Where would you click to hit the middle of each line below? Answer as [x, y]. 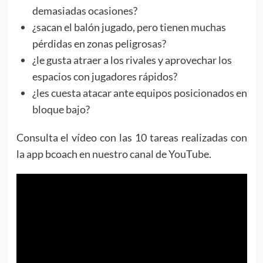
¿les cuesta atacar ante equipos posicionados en [139, 92]
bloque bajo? [61, 109]
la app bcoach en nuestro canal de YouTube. [114, 154]
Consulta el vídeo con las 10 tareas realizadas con [131, 137]
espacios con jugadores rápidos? [104, 76]
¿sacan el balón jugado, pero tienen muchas [129, 27]
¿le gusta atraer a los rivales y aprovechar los [132, 60]
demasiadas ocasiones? [85, 10]
